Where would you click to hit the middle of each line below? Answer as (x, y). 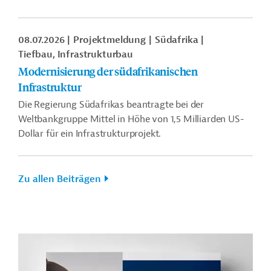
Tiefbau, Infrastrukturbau (76, 54)
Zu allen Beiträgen (60, 179)
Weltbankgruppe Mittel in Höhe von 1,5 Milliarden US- (131, 119)
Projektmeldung (110, 40)
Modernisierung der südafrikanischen (108, 71)
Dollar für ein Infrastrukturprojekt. (90, 134)
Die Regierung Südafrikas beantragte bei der (111, 105)
